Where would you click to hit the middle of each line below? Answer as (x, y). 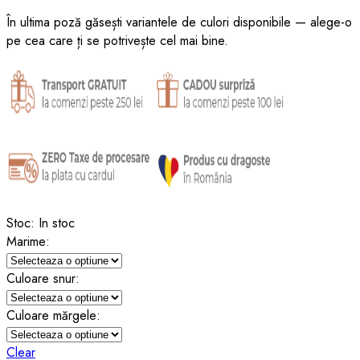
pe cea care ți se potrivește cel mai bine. (117, 40)
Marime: (28, 241)
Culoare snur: (43, 278)
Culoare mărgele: (53, 315)
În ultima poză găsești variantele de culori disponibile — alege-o (179, 22)
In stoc (55, 223)
